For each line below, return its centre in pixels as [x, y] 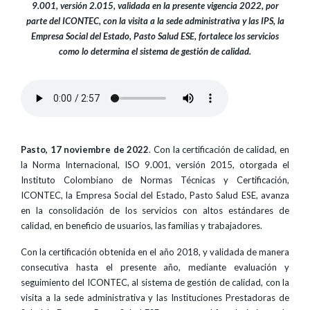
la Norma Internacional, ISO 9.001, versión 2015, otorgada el [155, 165]
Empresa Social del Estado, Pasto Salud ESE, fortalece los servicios [155, 36]
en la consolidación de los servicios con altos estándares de [155, 210]
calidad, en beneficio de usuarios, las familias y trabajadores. [142, 226]
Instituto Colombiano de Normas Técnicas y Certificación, [155, 180]
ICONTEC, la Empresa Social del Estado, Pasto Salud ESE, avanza [155, 195]
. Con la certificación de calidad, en [219, 149]
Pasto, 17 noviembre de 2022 [85, 149]
